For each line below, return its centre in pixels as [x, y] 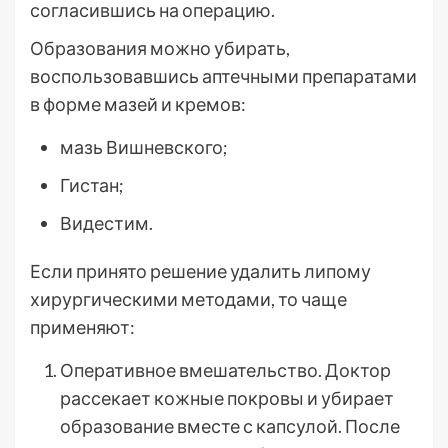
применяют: [82, 327]
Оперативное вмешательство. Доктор [225, 370]
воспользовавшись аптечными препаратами [223, 76]
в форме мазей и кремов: [138, 104]
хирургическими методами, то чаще [188, 299]
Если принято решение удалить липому [200, 271]
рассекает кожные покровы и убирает [227, 398]
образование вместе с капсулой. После [230, 426]
